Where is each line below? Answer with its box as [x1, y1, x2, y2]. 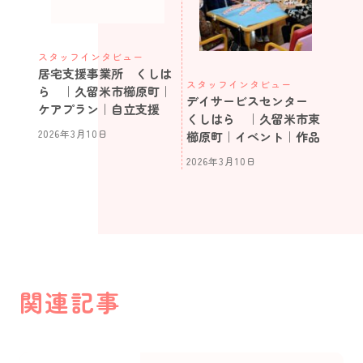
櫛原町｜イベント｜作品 [186, 127, 320, 145]
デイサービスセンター [186, 92, 320, 109]
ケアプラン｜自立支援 [38, 100, 160, 117]
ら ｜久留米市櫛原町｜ [38, 82, 172, 100]
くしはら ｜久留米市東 [186, 109, 320, 127]
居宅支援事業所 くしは [38, 64, 172, 82]
